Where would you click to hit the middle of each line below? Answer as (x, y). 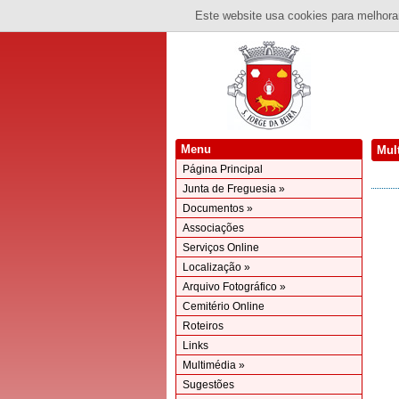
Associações (213, 228)
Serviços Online (221, 248)
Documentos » (218, 208)
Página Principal (223, 169)
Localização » (216, 267)
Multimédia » (214, 365)
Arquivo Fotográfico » (234, 287)
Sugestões (208, 385)
